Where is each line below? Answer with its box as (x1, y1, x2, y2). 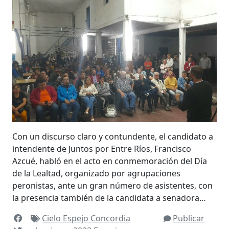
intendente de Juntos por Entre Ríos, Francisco (12, 143, 191, 155)
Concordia (90, 213, 131, 224)
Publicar (173, 213, 204, 224)
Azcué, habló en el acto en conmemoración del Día (12, 155, 207, 167)
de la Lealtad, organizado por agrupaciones (12, 168, 180, 179)
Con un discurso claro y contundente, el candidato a (12, 131, 213, 143)
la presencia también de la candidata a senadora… (12, 192, 206, 204)
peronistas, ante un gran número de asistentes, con (12, 180, 213, 192)
